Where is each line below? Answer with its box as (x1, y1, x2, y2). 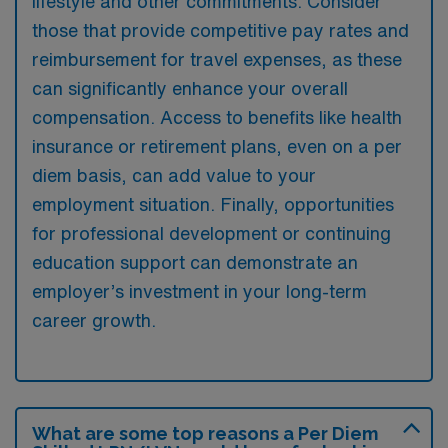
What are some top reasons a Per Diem (32, 422, 378, 444)
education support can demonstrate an (32, 252, 358, 271)
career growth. (32, 310, 156, 329)
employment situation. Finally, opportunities (32, 194, 394, 213)
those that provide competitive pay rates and (32, 20, 409, 39)
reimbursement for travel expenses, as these (32, 49, 402, 68)
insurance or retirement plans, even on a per (32, 136, 402, 155)
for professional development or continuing (32, 223, 391, 242)
